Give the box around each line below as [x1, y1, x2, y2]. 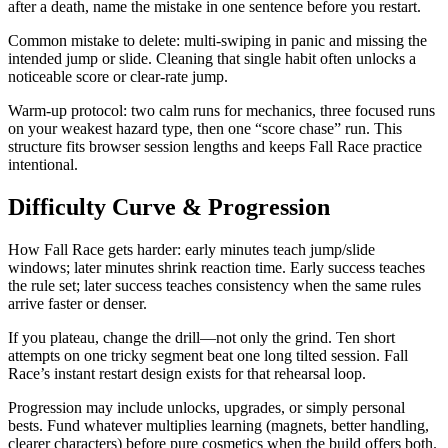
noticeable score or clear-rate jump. [8, 68, 228, 86]
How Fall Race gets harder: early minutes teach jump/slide [8, 241, 375, 259]
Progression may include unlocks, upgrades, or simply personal [8, 399, 405, 417]
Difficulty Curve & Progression [8, 194, 330, 221]
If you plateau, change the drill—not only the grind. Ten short [8, 329, 395, 347]
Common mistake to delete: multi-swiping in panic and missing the [8, 32, 427, 50]
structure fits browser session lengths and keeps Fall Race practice [8, 138, 422, 156]
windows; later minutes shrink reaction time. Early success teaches [8, 259, 425, 277]
